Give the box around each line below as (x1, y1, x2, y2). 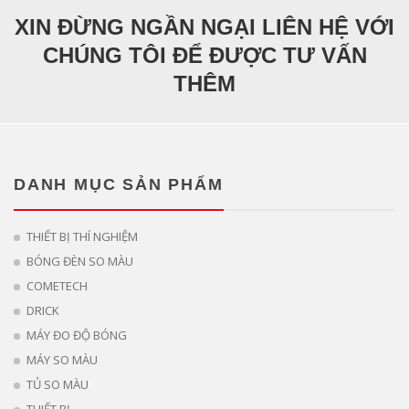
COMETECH (26, 278, 88, 295)
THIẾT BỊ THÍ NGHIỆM (26, 228, 138, 246)
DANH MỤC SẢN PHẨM (14, 175, 224, 194)
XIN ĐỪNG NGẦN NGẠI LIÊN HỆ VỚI (15, 15, 394, 40)
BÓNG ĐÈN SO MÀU (26, 253, 133, 270)
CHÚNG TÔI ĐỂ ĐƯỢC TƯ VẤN (42, 43, 367, 68)
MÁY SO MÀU (26, 351, 98, 369)
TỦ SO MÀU (26, 376, 89, 393)
